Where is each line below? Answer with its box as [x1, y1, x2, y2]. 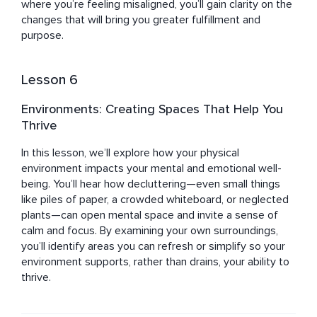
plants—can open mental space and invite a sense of [21, 208, 278, 223]
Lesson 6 [21, 71, 78, 89]
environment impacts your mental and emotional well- [21, 161, 282, 176]
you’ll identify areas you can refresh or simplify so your [21, 239, 285, 254]
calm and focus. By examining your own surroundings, [21, 224, 278, 238]
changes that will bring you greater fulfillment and [21, 13, 260, 28]
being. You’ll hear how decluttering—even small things [21, 177, 280, 192]
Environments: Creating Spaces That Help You [21, 101, 283, 117]
